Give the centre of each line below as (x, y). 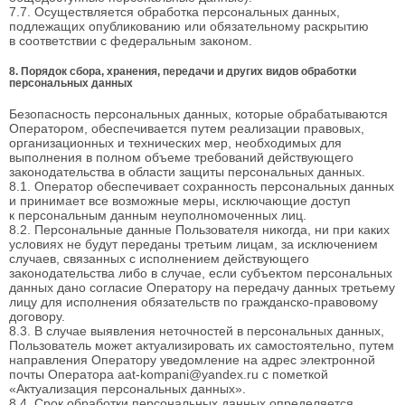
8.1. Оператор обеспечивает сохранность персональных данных (202, 186)
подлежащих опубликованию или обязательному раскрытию (189, 27)
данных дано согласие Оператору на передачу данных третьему (202, 287)
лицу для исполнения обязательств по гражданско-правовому (193, 301)
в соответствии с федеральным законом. (131, 41)
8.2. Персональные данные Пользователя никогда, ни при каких (199, 229)
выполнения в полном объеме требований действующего (181, 157)
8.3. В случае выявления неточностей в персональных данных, (197, 330)
